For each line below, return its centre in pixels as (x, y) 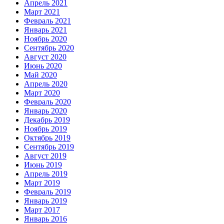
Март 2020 (42, 93)
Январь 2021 (45, 30)
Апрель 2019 (46, 174)
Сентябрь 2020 (49, 48)
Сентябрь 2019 (49, 147)
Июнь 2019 (43, 165)
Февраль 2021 (47, 21)
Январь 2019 (45, 201)
